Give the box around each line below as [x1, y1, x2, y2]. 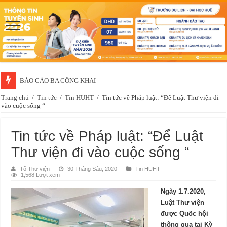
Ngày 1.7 [161, 187, 188, 195]
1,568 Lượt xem [21, 171, 60, 178]
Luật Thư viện [161, 198, 205, 206]
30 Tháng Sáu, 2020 [67, 165, 118, 172]
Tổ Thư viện [20, 165, 50, 172]
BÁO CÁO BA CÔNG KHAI [20, 76, 96, 84]
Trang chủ [1, 93, 29, 101]
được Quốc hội [161, 209, 209, 217]
